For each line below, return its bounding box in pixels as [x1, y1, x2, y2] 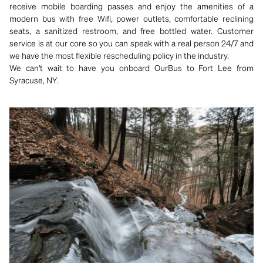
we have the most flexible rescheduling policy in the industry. [9, 50, 229, 60]
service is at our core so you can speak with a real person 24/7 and [9, 38, 254, 48]
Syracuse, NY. [9, 75, 59, 85]
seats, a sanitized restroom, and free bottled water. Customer [9, 25, 254, 36]
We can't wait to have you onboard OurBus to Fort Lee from [9, 62, 254, 73]
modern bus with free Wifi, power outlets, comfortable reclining [9, 13, 254, 23]
